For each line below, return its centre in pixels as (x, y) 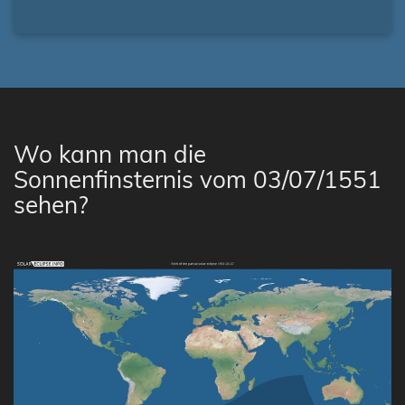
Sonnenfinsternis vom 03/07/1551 (198, 179)
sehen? (51, 205)
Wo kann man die (110, 154)
